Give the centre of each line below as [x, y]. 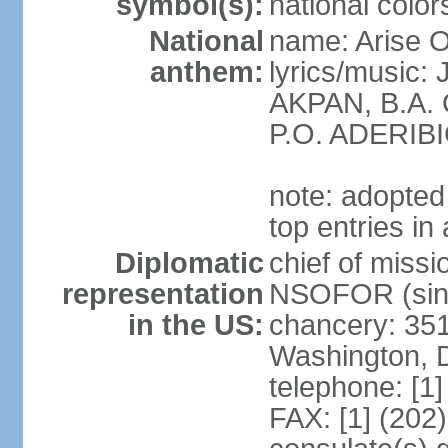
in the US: [195, 325]
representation [162, 294]
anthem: [206, 72]
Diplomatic [189, 263]
